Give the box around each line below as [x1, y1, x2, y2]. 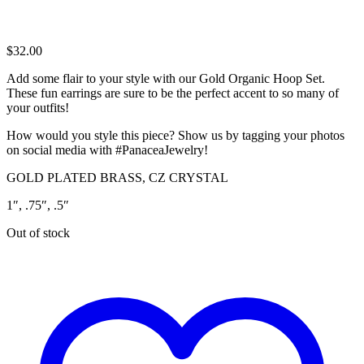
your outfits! [6, 100, 69, 115]
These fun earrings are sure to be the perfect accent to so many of [6, 85, 339, 100]
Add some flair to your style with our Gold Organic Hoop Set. [6, 71, 325, 85]
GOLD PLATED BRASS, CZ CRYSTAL [6, 170, 228, 184]
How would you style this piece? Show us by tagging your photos [6, 128, 344, 142]
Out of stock [6, 225, 70, 240]
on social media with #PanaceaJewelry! [6, 142, 208, 157]
